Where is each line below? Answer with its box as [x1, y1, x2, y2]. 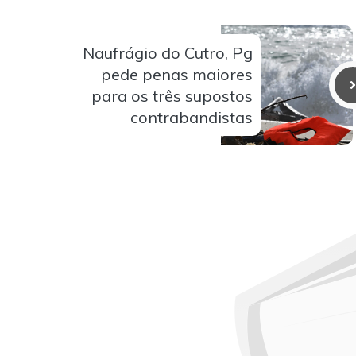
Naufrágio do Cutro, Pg [83, 43, 253, 64]
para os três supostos [91, 86, 253, 106]
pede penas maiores [101, 64, 253, 85]
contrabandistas [130, 107, 253, 128]
